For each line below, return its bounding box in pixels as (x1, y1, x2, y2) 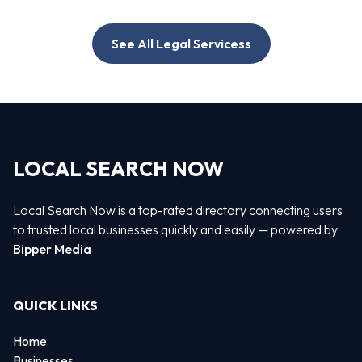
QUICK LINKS (13, 297, 98, 314)
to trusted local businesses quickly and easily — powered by (13, 221, 338, 238)
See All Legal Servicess (111, 36, 251, 53)
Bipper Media (13, 240, 91, 257)
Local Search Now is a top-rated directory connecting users (13, 201, 343, 218)
